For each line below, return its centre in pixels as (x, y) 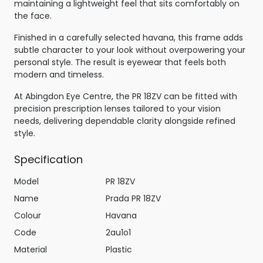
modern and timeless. (59, 74)
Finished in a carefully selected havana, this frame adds (129, 37)
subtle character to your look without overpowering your (130, 50)
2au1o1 (118, 232)
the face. (33, 16)
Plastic (119, 249)
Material (31, 249)
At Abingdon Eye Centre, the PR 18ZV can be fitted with (126, 96)
